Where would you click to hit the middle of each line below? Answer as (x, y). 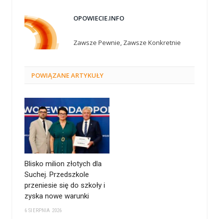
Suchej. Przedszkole (57, 174)
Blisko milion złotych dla (63, 164)
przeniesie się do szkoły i (65, 185)
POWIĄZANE (50, 76)
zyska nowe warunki (57, 196)
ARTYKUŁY (87, 76)
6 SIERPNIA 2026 (43, 210)
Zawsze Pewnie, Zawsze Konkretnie (127, 43)
